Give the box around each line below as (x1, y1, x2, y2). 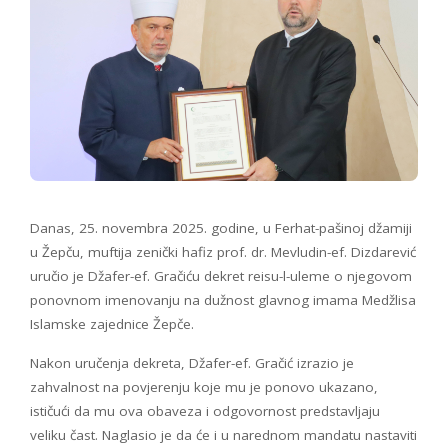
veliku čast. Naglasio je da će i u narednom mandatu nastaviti (30, 425, 417, 444)
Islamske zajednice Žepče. (30, 314, 194, 333)
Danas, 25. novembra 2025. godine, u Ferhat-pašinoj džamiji (30, 218, 412, 237)
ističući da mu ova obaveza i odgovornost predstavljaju (30, 401, 380, 420)
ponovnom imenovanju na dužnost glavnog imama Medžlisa (30, 290, 416, 309)
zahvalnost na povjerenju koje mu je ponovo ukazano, (30, 377, 378, 396)
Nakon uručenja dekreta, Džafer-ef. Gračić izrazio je (30, 353, 354, 372)
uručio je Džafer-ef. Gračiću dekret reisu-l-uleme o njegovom (30, 266, 412, 285)
